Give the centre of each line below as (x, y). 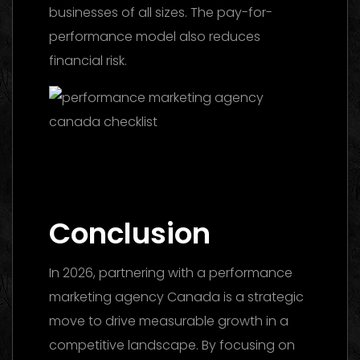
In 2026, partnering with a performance (171, 272)
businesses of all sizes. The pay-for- (161, 12)
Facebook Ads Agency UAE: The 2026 (164, 145)
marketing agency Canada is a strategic (176, 297)
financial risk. (88, 60)
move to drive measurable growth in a (169, 321)
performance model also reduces (155, 36)
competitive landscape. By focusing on (172, 345)
